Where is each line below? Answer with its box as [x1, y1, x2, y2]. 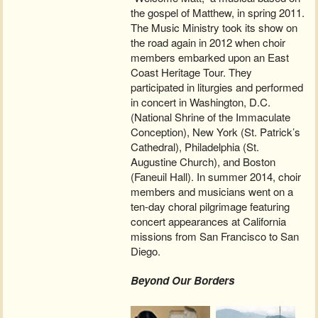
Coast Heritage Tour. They [131, 65, 253, 80]
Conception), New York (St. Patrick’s [131, 124, 301, 140]
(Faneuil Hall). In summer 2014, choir [131, 169, 302, 185]
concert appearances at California [131, 214, 287, 229]
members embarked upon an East [131, 50, 290, 65]
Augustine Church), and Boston [131, 154, 276, 170]
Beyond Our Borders [131, 273, 235, 289]
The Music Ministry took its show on [131, 20, 298, 35]
